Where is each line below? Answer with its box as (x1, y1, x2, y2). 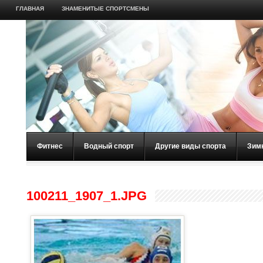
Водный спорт (84, 142, 134, 150)
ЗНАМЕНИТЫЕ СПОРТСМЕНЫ (61, 5, 149, 12)
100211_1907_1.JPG (26, 188, 147, 203)
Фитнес (37, 142, 63, 150)
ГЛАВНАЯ (15, 5, 44, 12)
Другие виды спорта (155, 142, 226, 150)
